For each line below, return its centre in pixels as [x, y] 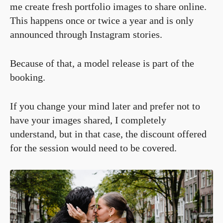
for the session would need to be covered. [93, 148]
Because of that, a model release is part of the [102, 63]
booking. [28, 77]
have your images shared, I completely [88, 120]
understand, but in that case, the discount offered [108, 134]
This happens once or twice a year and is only [102, 20]
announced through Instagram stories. [86, 34]
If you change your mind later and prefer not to [105, 106]
